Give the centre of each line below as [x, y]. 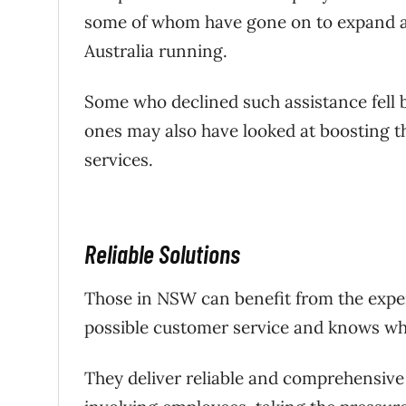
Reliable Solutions [162, 254]
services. [119, 159]
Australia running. [156, 51]
